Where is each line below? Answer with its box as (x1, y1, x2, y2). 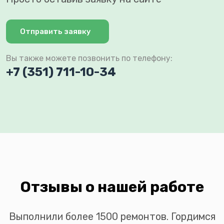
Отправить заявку (20, 27, 91, 36)
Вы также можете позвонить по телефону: (6, 53, 172, 63)
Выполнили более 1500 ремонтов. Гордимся (8, 210, 215, 223)
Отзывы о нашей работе (20, 178, 204, 196)
